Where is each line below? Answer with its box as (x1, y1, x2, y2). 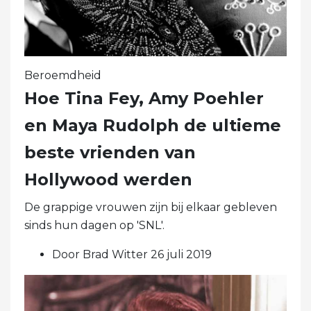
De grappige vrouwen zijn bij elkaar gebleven (24, 201, 277, 215)
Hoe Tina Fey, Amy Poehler (24, 88, 264, 109)
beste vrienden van (24, 142, 196, 163)
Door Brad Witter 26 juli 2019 (52, 248, 212, 262)
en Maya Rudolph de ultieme (24, 115, 281, 136)
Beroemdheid (24, 69, 101, 83)
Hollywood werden (24, 169, 192, 190)
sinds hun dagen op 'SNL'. (24, 219, 165, 233)
